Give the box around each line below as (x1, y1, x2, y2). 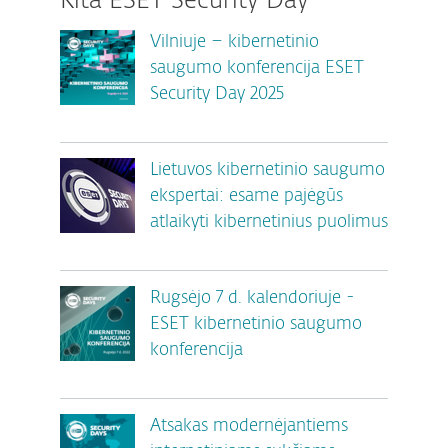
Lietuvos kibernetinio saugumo (150, 162, 385, 180)
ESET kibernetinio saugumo (150, 316, 362, 334)
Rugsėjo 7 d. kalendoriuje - (150, 290, 355, 308)
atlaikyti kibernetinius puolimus (150, 214, 388, 232)
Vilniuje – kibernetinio (150, 34, 319, 52)
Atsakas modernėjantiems (150, 418, 348, 436)
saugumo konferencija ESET (150, 60, 364, 78)
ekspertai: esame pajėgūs (150, 188, 343, 206)
